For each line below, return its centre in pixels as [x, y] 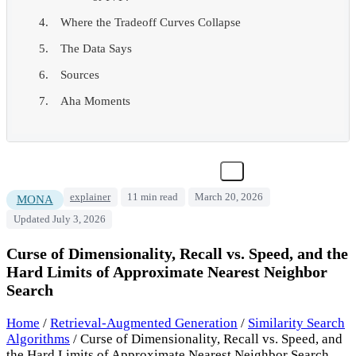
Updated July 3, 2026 [59, 219]
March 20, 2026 [229, 197]
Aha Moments [95, 101]
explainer [90, 197]
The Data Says [96, 49]
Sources [80, 74]
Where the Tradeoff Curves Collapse [151, 23]
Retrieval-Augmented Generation [144, 323]
